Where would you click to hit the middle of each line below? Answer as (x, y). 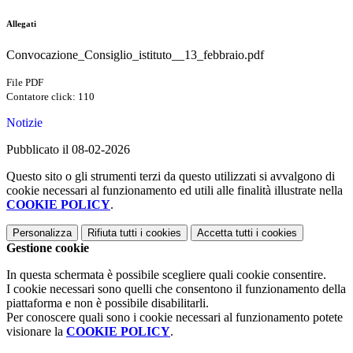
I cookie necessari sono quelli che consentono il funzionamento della (176, 289)
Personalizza (42, 233)
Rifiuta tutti (112, 233)
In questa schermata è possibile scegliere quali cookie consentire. (166, 275)
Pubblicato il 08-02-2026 (68, 150)
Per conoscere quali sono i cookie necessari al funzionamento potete (175, 318)
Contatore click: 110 (50, 97)
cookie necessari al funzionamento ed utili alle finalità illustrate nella (175, 191)
